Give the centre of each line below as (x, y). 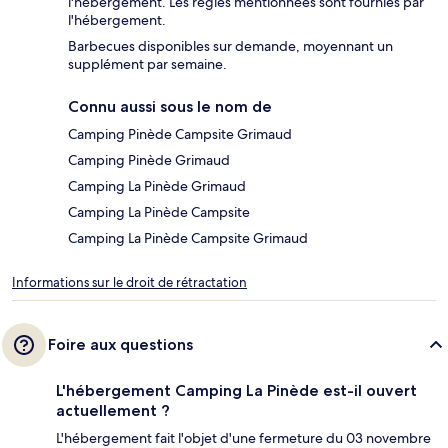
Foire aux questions (120, 345)
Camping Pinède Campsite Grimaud (180, 134)
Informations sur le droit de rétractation (129, 283)
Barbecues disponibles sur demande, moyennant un (230, 46)
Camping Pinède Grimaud (149, 160)
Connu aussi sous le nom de (170, 107)
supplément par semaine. (147, 64)
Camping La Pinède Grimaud (157, 186)
